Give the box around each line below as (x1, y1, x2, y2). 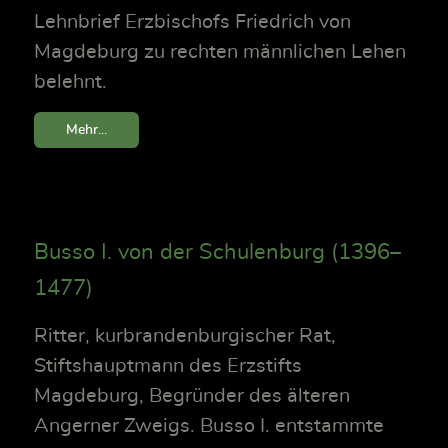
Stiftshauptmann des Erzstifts (34, 356, 302, 377)
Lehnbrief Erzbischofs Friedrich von (34, 12, 351, 33)
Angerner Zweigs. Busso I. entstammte (34, 416, 384, 437)
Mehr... (66, 122, 107, 138)
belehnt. (34, 72, 107, 93)
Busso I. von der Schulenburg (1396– (34, 241, 401, 264)
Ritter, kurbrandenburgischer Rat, (34, 326, 336, 347)
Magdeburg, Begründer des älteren (34, 386, 350, 407)
